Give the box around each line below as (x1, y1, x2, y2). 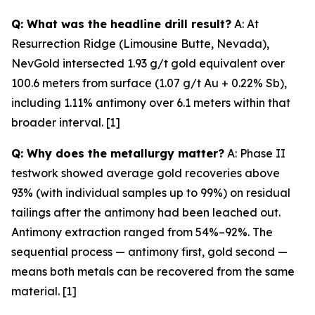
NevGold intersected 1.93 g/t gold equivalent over (11, 56, 285, 71)
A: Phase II (224, 146, 285, 161)
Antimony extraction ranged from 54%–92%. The (11, 225, 273, 240)
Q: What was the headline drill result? (11, 17, 231, 32)
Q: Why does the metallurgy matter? (11, 146, 224, 161)
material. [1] (11, 284, 77, 299)
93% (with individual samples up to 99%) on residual (11, 186, 290, 200)
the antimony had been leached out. (81, 205, 281, 220)
